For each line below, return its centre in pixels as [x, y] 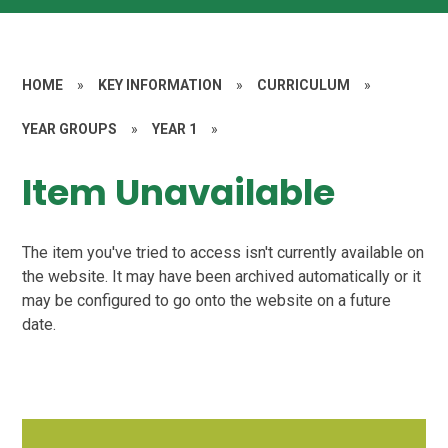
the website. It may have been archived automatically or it [222, 277]
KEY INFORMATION [160, 84]
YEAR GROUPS [70, 128]
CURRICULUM [304, 84]
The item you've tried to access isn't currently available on [223, 253]
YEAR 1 [175, 128]
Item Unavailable [179, 192]
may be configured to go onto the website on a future [207, 301]
